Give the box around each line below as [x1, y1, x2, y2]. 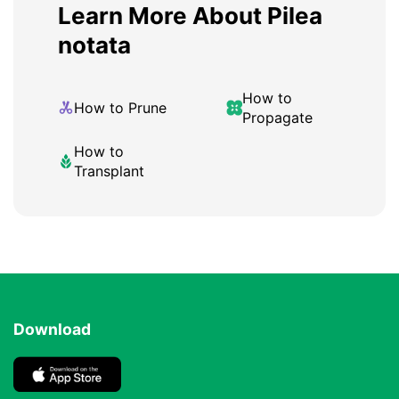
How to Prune [74, 99, 167, 118]
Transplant [74, 162, 144, 181]
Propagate [242, 109, 313, 127]
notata [58, 31, 131, 60]
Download [13, 320, 91, 339]
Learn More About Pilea [58, 2, 322, 30]
